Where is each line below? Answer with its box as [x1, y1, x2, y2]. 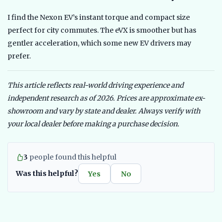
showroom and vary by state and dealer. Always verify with [7, 107, 200, 116]
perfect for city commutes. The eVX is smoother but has [7, 26, 196, 35]
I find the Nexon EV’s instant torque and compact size [7, 13, 190, 22]
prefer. [7, 52, 31, 61]
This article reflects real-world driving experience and [7, 81, 183, 90]
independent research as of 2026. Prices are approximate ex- [7, 94, 205, 103]
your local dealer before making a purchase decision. [7, 119, 179, 129]
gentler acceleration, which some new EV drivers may [7, 39, 191, 48]
